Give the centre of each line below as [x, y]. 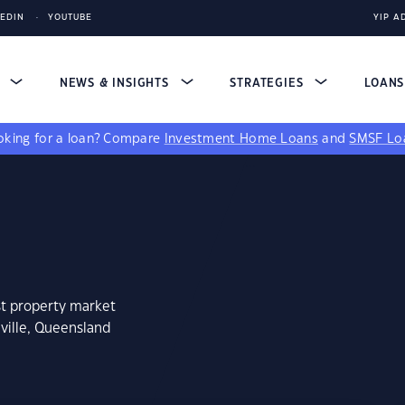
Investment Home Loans [241, 139]
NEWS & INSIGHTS [116, 83]
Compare [134, 139]
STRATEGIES [269, 83]
